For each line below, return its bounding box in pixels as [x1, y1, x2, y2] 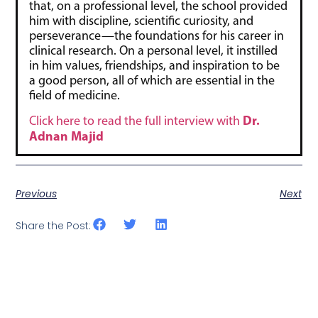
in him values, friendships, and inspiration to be [29, 57, 280, 73]
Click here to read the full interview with [29, 112, 243, 128]
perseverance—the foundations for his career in [29, 27, 285, 43]
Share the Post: [16, 218, 92, 233]
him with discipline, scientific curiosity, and [29, 12, 254, 28]
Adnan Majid [29, 127, 104, 144]
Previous [16, 187, 57, 202]
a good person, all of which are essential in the [29, 72, 275, 88]
